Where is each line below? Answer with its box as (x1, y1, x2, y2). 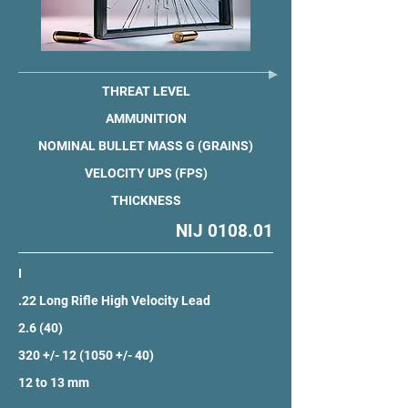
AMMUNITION (105, 111, 187, 126)
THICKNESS (110, 193, 181, 208)
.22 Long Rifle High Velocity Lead (18, 293, 210, 308)
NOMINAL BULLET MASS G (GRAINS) (38, 138, 253, 153)
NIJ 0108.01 (176, 220, 273, 241)
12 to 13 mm (18, 375, 89, 390)
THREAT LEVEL (101, 84, 190, 98)
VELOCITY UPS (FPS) (84, 166, 208, 180)
